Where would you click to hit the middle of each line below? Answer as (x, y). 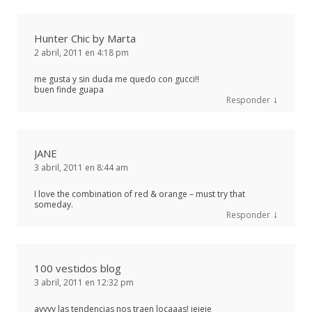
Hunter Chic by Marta (85, 38)
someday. (54, 204)
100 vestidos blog (78, 268)
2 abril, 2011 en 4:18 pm (81, 52)
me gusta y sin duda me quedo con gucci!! (117, 79)
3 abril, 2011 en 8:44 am (81, 167)
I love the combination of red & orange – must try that (140, 194)
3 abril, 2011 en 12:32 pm (84, 282)
